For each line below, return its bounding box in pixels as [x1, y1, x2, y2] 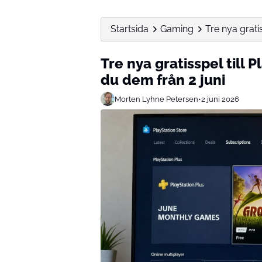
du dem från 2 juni [101, 71, 225, 88]
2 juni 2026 [201, 94, 239, 104]
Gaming [160, 23, 194, 35]
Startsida [111, 23, 149, 35]
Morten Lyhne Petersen [115, 94, 198, 104]
